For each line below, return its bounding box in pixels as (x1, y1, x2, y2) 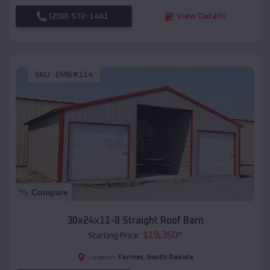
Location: (88, 254, 117, 260)
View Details (176, 12, 226, 21)
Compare (31, 187, 68, 197)
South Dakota (146, 253, 193, 261)
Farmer (118, 253, 143, 261)
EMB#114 (55, 70, 93, 79)
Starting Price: (87, 231, 140, 240)
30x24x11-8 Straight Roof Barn (66, 215, 204, 225)
